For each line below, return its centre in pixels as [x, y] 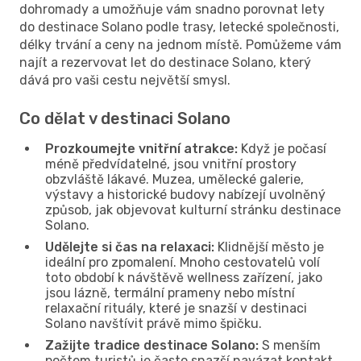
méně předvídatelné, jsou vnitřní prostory [171, 164]
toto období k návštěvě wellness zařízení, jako [184, 277]
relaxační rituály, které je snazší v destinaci [176, 308]
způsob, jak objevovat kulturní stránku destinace [193, 210]
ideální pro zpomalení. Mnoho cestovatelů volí [183, 262]
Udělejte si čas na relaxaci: [130, 247]
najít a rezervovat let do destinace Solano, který [165, 62]
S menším [290, 345]
